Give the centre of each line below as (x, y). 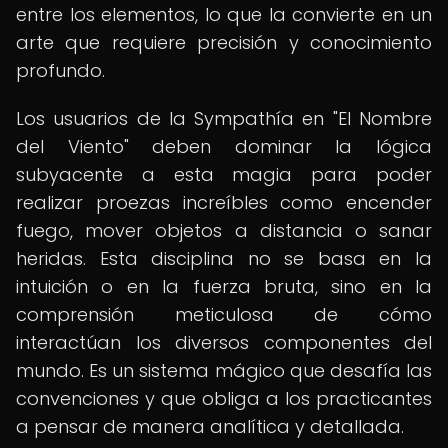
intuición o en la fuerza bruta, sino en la (224, 286)
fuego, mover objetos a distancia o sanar (224, 230)
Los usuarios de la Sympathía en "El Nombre (224, 118)
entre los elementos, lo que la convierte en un (224, 14)
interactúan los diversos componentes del (224, 342)
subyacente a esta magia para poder (224, 174)
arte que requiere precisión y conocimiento (224, 42)
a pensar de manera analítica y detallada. (210, 426)
